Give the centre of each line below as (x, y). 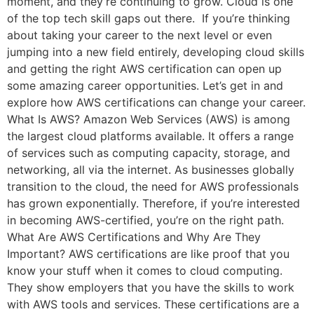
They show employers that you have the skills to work (151, 288)
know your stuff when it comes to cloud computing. (145, 271)
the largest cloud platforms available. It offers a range (150, 136)
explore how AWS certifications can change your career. (156, 103)
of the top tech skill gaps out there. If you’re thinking (149, 19)
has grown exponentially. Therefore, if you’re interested (153, 204)
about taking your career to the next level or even (139, 35)
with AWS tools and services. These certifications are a (153, 305)
